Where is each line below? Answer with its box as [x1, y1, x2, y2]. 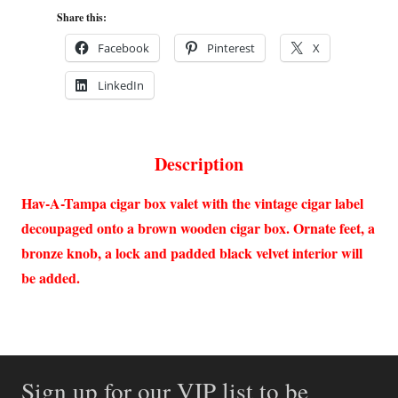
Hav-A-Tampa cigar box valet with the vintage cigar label [21, 193, 363, 214]
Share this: [57, 10, 107, 26]
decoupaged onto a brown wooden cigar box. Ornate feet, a [21, 218, 375, 239]
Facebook [98, 40, 149, 57]
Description [155, 151, 243, 178]
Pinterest [207, 40, 255, 57]
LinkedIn [98, 77, 144, 94]
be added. [21, 267, 80, 289]
